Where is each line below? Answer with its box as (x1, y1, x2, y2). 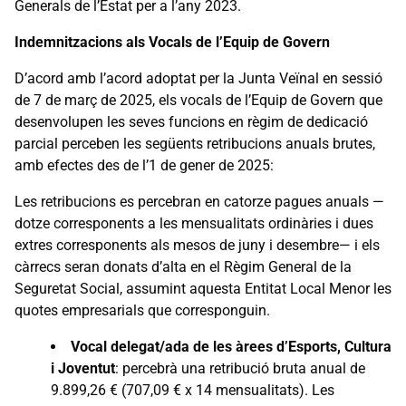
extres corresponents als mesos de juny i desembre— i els (14, 236, 380, 254)
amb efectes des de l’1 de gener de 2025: (14, 156, 274, 174)
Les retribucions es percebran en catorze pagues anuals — (14, 192, 384, 210)
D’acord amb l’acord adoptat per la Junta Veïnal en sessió (14, 69, 382, 87)
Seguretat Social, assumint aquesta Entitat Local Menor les (14, 279, 391, 297)
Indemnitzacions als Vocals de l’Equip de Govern (14, 33, 330, 51)
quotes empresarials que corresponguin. (14, 301, 270, 319)
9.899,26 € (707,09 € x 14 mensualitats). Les (51, 381, 334, 399)
